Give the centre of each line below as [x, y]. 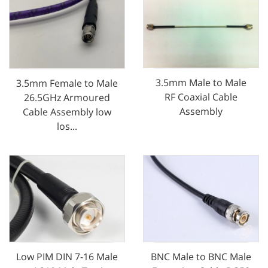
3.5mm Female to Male [67, 83]
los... [67, 126]
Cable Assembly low [67, 112]
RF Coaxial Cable [201, 97]
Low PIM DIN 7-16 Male [67, 257]
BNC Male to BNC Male [201, 257]
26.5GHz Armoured [67, 97]
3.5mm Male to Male [201, 82]
